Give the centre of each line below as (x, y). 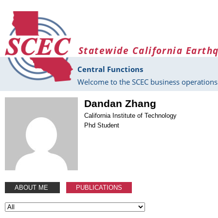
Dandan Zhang (120, 103)
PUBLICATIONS (99, 187)
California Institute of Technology (131, 115)
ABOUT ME (32, 187)
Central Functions (110, 69)
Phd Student (102, 125)
